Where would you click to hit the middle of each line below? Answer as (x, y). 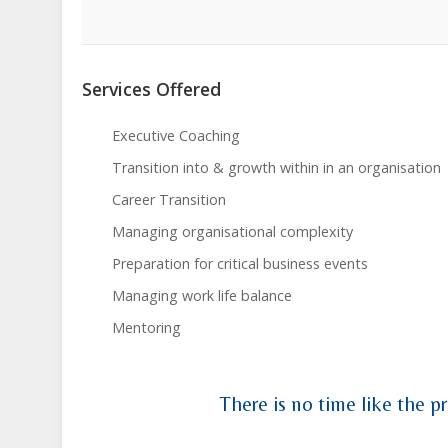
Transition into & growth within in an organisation (276, 168)
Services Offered (151, 89)
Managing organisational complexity (232, 232)
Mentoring (146, 328)
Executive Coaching (176, 136)
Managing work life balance (202, 296)
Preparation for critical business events (240, 264)
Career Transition (169, 200)
